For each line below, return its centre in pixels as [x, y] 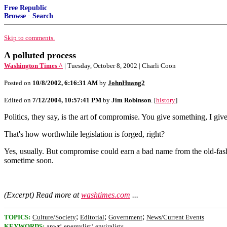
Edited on [18, 100]
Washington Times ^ [33, 66]
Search [43, 16]
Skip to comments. [29, 38]
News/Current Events [175, 217]
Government [125, 217]
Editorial [92, 217]
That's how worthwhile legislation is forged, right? [84, 134]
